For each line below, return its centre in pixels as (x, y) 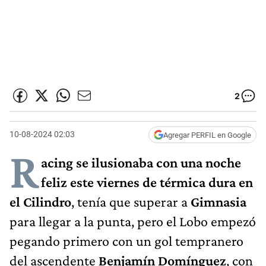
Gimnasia (218, 201)
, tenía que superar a (131, 201)
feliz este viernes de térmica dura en (147, 182)
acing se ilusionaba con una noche (141, 162)
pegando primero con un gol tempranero (126, 240)
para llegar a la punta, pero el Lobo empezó (133, 221)
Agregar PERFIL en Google (207, 135)
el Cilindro (40, 201)
